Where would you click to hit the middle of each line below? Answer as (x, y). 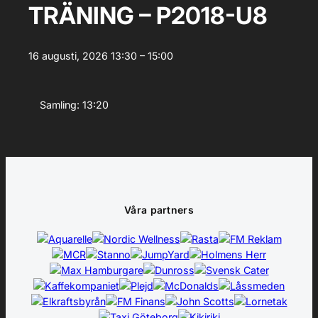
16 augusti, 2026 (68, 56)
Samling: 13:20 (74, 104)
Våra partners (159, 209)
